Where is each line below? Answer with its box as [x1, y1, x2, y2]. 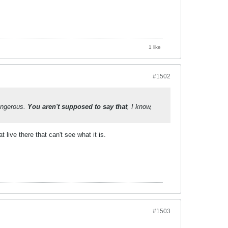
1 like [149, 44, 161, 50]
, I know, [127, 102, 152, 110]
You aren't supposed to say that [27, 102, 127, 110]
